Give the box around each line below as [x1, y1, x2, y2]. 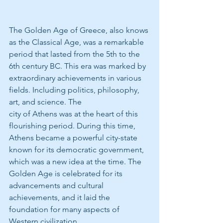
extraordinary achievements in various [9, 73, 143, 83]
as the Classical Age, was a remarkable [9, 37, 146, 47]
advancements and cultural [9, 180, 106, 190]
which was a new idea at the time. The [9, 156, 143, 166]
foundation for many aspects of [9, 204, 121, 214]
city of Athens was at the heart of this [9, 109, 140, 118]
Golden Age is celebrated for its [9, 168, 124, 178]
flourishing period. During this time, [9, 120, 137, 130]
